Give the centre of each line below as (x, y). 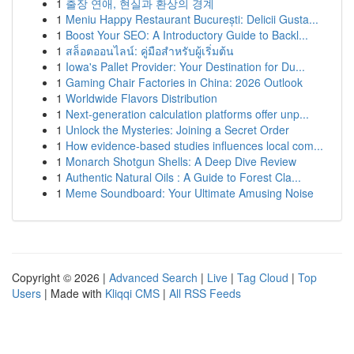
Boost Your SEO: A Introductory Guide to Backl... (187, 35)
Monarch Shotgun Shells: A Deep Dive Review (181, 161)
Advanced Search (153, 277)
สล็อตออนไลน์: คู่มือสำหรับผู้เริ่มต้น (150, 51)
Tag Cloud (263, 277)
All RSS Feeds (205, 293)
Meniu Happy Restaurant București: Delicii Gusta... (192, 19)
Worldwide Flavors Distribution (141, 98)
